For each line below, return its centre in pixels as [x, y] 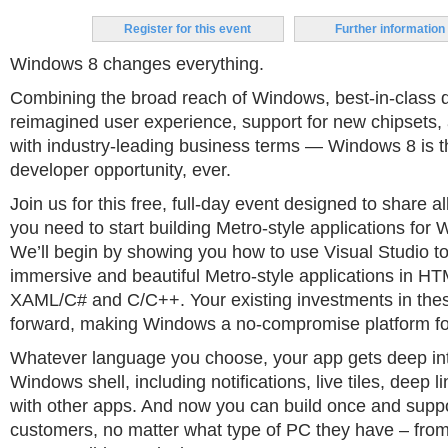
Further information [389, 29]
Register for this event [187, 29]
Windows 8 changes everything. [137, 64]
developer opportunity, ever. [120, 170]
